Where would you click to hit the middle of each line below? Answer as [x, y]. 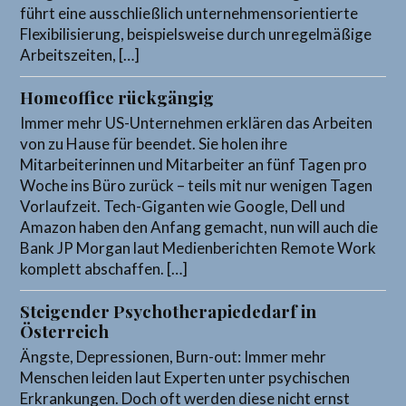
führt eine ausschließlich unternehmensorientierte [189, 13]
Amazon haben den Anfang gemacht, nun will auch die [199, 227]
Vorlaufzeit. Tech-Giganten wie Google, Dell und [183, 206]
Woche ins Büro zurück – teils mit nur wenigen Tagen [197, 185]
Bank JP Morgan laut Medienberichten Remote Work [198, 247]
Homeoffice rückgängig [117, 97]
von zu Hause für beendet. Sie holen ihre [154, 143]
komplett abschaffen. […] [104, 268]
